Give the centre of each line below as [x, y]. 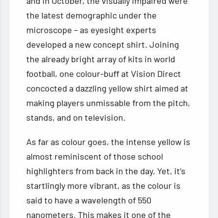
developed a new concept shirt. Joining [103, 45]
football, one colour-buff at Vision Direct [104, 74]
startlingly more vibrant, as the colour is [104, 186]
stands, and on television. [76, 118]
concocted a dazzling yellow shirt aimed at [108, 88]
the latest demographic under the [92, 15]
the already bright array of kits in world [101, 59]
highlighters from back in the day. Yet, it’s [106, 171]
